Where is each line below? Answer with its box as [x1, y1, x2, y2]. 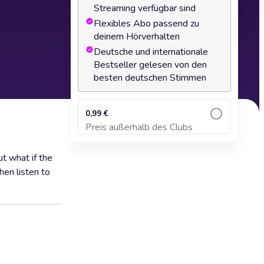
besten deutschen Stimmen [94, 71, 206, 84]
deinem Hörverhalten [94, 30, 180, 43]
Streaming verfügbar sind [94, 2, 196, 15]
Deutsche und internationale [94, 45, 208, 58]
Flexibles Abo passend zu [94, 17, 199, 30]
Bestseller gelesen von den [94, 58, 207, 71]
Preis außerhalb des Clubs [85, 121, 193, 134]
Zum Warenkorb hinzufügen [107, 128, 202, 137]
